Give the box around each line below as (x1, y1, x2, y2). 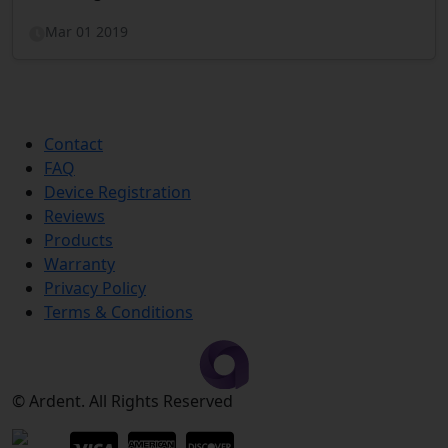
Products (44, 229, 113, 252)
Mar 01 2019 (45, 22, 128, 42)
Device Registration (44, 181, 191, 204)
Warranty (44, 253, 115, 276)
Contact (44, 133, 103, 156)
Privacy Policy (44, 277, 146, 300)
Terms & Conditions (44, 301, 193, 324)
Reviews (44, 205, 105, 228)
